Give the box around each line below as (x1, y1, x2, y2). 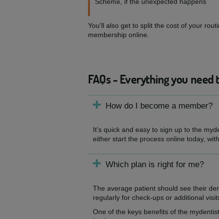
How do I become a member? (106, 101, 213, 110)
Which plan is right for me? (106, 160, 204, 169)
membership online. (88, 31, 149, 39)
